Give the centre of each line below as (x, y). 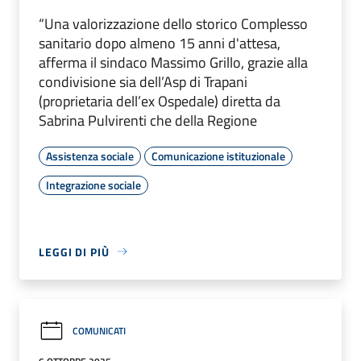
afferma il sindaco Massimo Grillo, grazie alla (173, 62)
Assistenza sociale (90, 156)
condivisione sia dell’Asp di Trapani (143, 81)
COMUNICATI (99, 331)
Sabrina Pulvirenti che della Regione (148, 120)
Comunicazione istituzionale (218, 156)
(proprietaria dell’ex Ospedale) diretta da (160, 101)
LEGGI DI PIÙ (74, 251)
